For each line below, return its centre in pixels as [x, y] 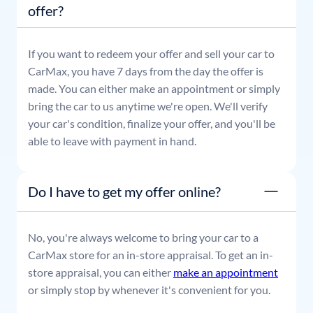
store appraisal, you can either [100, 272]
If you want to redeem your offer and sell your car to [151, 54]
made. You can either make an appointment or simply [154, 89]
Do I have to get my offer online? [124, 192]
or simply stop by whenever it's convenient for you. [149, 290]
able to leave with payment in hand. [112, 141]
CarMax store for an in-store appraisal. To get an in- [151, 255]
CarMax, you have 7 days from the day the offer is [146, 71]
